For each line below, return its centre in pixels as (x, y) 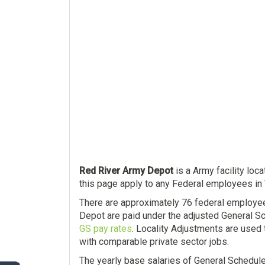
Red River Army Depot (126, 171)
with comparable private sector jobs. (154, 242)
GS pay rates (106, 229)
